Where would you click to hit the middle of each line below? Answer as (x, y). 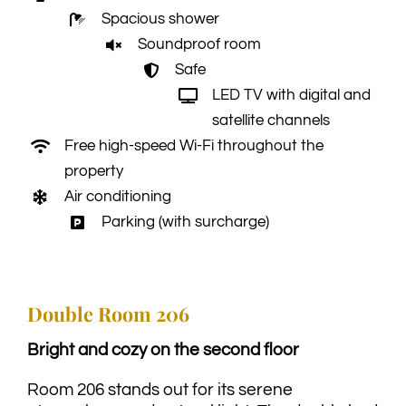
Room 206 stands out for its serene (159, 389)
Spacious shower (160, 19)
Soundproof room (200, 44)
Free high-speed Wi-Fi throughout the (193, 145)
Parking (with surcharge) (185, 222)
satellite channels (271, 120)
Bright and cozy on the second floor (163, 349)
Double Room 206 (108, 314)
